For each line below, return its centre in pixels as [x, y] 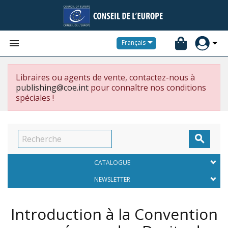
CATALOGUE [112, 163]
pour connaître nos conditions [147, 88]
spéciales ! [35, 98]
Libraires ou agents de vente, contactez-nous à [105, 77]
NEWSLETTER [112, 179]
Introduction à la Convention [114, 214]
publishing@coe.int [52, 88]
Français [134, 43]
